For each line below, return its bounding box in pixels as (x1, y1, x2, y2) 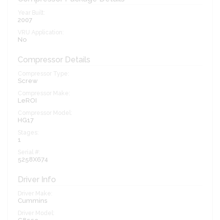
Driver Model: (18, 210, 55, 217)
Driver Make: (18, 190, 53, 197)
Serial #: (18, 149, 40, 156)
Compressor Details (18, 55, 90, 65)
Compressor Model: (18, 110, 72, 117)
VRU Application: (18, 29, 64, 36)
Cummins (18, 197, 47, 205)
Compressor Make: (18, 90, 70, 97)
